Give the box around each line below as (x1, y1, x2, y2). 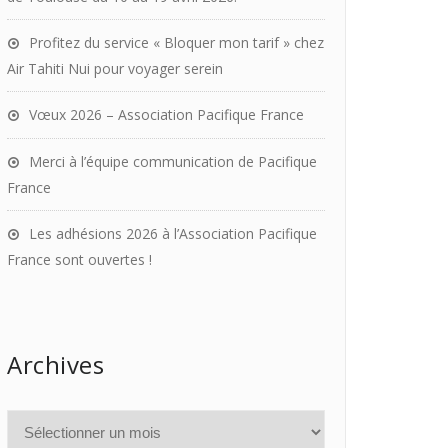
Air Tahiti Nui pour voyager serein (7, 59, 223, 78)
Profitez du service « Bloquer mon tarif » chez (29, 33, 324, 52)
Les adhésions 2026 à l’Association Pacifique (29, 224, 317, 243)
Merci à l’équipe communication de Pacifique (29, 152, 317, 171)
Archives (7, 348, 104, 381)
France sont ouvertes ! (7, 250, 152, 269)
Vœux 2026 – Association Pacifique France (29, 105, 304, 124)
